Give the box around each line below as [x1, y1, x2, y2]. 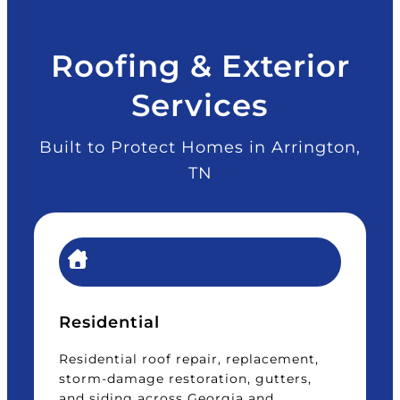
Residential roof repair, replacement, [59, 351, 319, 368]
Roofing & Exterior [50, 47, 350, 85]
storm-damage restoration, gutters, [59, 371, 312, 387]
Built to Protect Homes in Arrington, [39, 137, 361, 158]
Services [131, 87, 269, 124]
